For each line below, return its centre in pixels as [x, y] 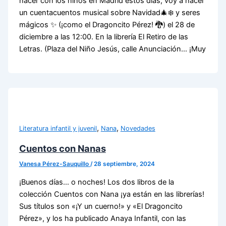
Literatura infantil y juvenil [58, 128]
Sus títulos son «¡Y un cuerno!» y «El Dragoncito [101, 206]
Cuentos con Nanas [62, 149]
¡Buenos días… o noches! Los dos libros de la [96, 182]
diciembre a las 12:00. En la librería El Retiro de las [103, 37]
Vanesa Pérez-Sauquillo [54, 164]
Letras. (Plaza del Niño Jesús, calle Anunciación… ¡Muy [112, 49]
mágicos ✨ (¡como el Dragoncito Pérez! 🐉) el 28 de [107, 24]
